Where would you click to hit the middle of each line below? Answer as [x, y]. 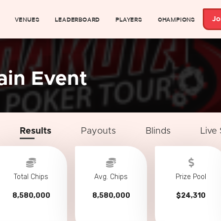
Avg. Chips [111, 177]
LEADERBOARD [77, 19]
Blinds [158, 131]
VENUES [27, 19]
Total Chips [31, 177]
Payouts [98, 131]
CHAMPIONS [176, 19]
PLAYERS [129, 19]
